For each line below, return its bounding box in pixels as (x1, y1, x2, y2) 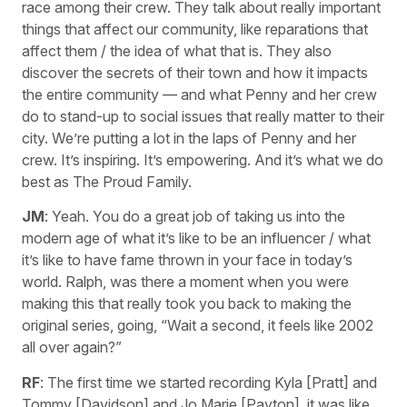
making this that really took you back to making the (22, 294, 352, 313)
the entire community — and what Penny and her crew (22, 85, 377, 104)
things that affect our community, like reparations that (22, 20, 368, 39)
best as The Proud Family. (22, 173, 192, 192)
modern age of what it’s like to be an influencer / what (22, 229, 371, 248)
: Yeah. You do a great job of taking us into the (45, 207, 345, 226)
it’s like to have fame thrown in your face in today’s (22, 251, 352, 270)
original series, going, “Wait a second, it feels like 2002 (22, 316, 373, 335)
